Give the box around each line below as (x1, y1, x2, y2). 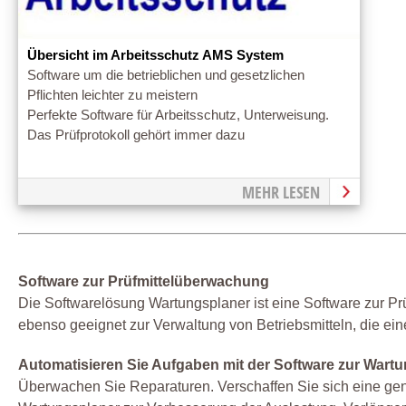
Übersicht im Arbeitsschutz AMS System (27, 48, 284, 63)
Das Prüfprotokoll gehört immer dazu (27, 128, 245, 143)
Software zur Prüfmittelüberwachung (18, 274, 269, 290)
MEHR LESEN (241, 181, 320, 204)
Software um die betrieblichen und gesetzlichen (27, 68, 304, 83)
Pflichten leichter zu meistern (27, 88, 198, 103)
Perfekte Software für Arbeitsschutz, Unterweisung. (27, 108, 329, 123)
